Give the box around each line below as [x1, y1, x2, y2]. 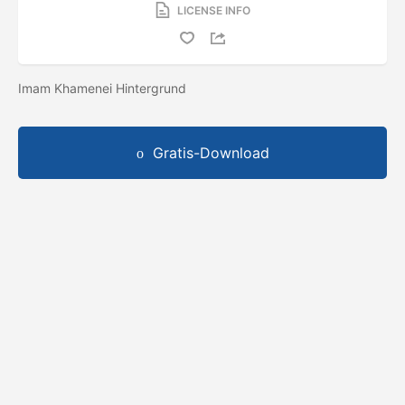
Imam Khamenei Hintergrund [18, 80, 190, 96]
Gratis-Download [152, 143, 269, 162]
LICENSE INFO [176, 3, 250, 17]
